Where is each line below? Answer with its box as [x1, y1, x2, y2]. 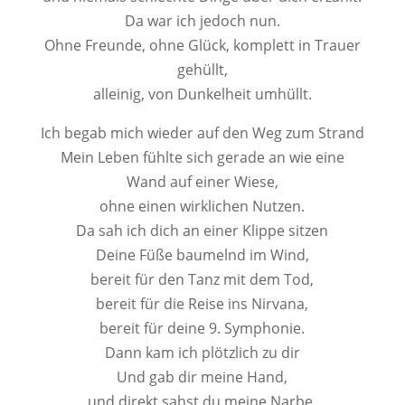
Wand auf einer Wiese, [126, 172, 278, 192]
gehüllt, [176, 60, 228, 80]
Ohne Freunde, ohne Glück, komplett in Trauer [43, 35, 361, 55]
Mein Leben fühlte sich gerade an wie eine [60, 147, 344, 167]
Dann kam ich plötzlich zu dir [104, 343, 300, 363]
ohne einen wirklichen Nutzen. [99, 196, 306, 216]
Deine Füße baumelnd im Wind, [95, 245, 309, 265]
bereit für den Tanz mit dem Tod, [90, 269, 315, 289]
